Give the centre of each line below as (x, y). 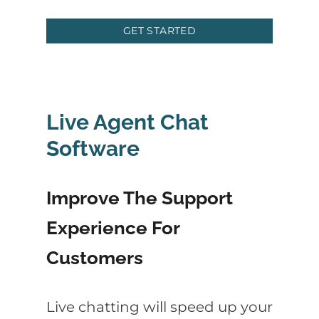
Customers (95, 258)
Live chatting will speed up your (159, 307)
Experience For (113, 228)
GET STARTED (159, 30)
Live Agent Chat (127, 122)
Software (93, 149)
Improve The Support (140, 198)
